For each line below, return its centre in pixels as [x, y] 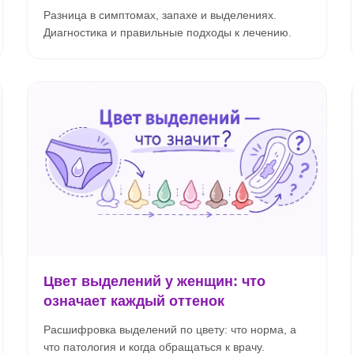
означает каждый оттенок [134, 301]
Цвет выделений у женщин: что [154, 281]
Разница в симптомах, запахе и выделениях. [160, 15]
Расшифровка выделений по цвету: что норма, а [170, 330]
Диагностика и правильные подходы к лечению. [168, 32]
